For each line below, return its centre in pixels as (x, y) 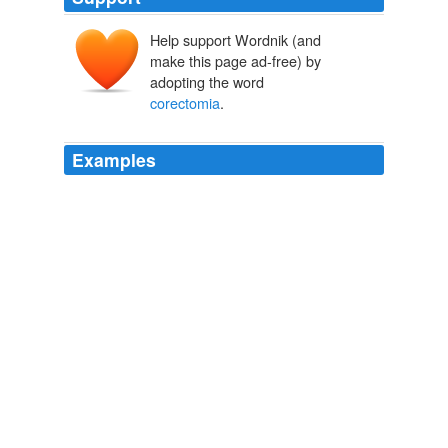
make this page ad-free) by (235, 61)
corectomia (185, 103)
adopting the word (207, 82)
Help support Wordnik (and (235, 40)
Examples (114, 160)
